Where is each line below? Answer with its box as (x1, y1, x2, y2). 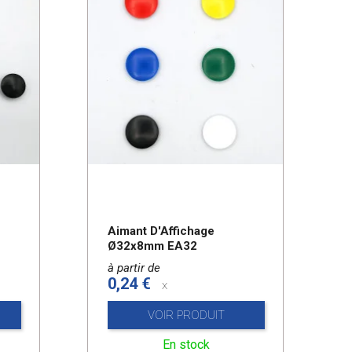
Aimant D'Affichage (108, 223, 214, 238)
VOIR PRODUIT (148, 307, 225, 322)
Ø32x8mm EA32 (108, 238, 197, 253)
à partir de (108, 260, 160, 275)
